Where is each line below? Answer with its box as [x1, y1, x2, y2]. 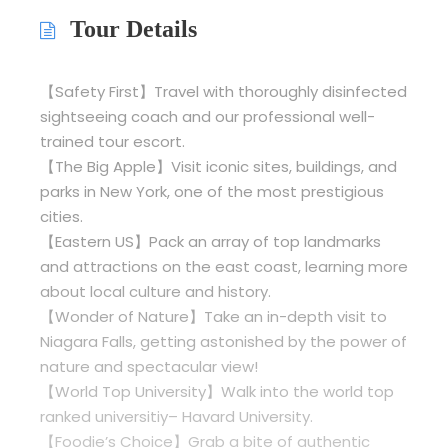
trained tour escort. [40, 131, 185, 153]
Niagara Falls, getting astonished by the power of [40, 331, 407, 353]
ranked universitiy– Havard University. [40, 406, 313, 428]
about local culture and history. [40, 281, 271, 303]
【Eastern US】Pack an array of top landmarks [40, 231, 381, 253]
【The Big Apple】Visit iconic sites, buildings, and [40, 156, 397, 178]
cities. [40, 206, 83, 228]
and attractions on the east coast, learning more [40, 256, 408, 278]
